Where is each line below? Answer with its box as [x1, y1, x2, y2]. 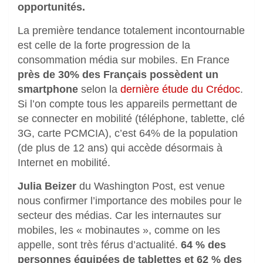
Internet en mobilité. [18, 156, 110, 168]
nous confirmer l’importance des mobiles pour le [18, 194, 242, 207]
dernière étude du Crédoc [120, 83, 240, 95]
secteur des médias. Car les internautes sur [18, 209, 221, 221]
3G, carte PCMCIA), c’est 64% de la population [18, 127, 238, 139]
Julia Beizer [18, 180, 76, 192]
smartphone [18, 83, 78, 95]
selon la [78, 83, 120, 95]
